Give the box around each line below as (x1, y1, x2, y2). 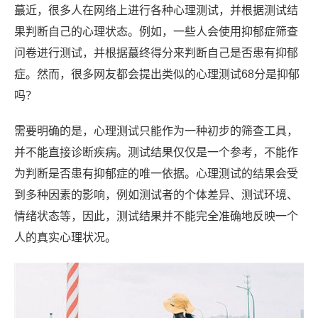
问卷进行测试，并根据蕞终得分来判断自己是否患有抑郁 (14, 47, 298, 59)
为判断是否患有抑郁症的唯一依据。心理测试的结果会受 (14, 168, 298, 180)
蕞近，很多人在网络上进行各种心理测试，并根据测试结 (14, 4, 298, 16)
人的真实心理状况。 (14, 231, 116, 243)
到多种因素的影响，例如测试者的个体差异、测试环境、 (14, 189, 298, 201)
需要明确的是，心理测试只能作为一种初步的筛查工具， (14, 125, 298, 137)
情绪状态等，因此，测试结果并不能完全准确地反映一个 (14, 210, 298, 222)
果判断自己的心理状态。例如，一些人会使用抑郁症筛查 (14, 26, 298, 38)
